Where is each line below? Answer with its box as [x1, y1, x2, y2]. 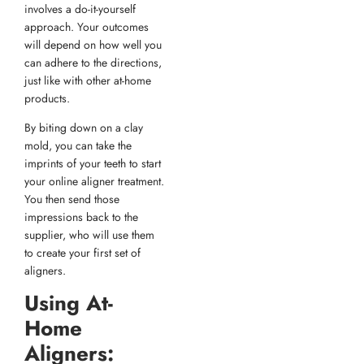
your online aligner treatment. [24, 173, 164, 190]
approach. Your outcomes [24, 18, 149, 35]
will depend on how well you [24, 36, 162, 53]
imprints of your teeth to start [24, 155, 161, 172]
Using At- [24, 288, 113, 319]
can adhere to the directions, [24, 54, 162, 71]
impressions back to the [24, 209, 138, 226]
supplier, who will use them [24, 227, 154, 244]
